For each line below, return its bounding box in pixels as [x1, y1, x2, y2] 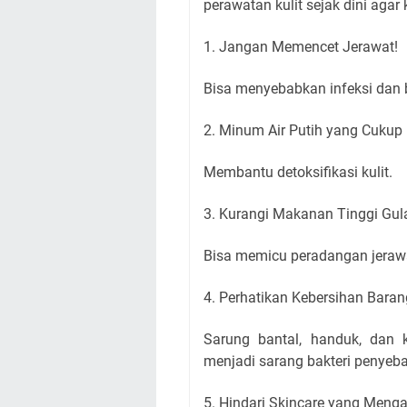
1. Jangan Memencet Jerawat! [203, 37, 398, 55]
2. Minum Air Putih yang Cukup [203, 121, 402, 139]
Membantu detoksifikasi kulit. [203, 163, 392, 181]
